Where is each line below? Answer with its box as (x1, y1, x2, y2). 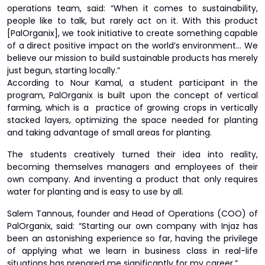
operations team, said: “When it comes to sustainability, (7, 2, 258, 14)
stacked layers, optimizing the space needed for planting (7, 114, 258, 126)
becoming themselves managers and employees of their (7, 161, 258, 173)
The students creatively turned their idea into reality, (7, 148, 258, 160)
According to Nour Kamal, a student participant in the (7, 77, 258, 89)
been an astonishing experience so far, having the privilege (7, 232, 258, 244)
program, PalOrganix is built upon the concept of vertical (7, 89, 258, 101)
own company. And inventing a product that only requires (7, 173, 258, 185)
